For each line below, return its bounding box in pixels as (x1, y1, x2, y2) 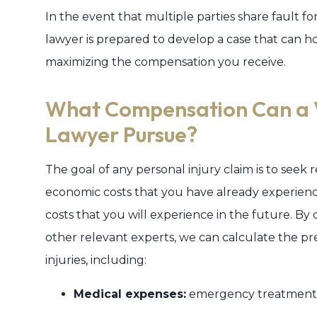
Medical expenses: (74, 287, 186, 301)
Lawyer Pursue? (45, 121, 197, 148)
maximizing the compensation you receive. (45, 55, 286, 69)
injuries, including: (45, 253, 146, 267)
